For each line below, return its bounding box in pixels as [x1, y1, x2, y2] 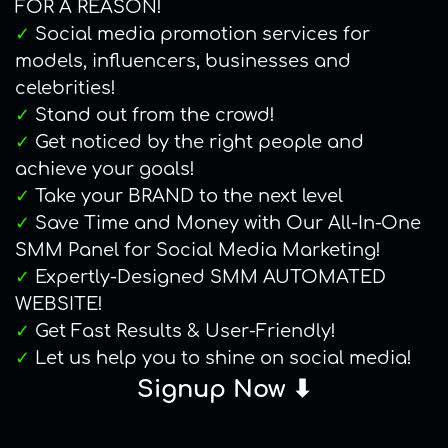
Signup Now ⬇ [136, 376, 312, 403]
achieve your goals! [15, 159, 195, 179]
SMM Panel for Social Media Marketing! [15, 240, 381, 260]
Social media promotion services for [30, 24, 370, 44]
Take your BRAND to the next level [30, 186, 343, 206]
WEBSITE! [15, 294, 103, 314]
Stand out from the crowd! [30, 105, 275, 125]
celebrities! [15, 78, 116, 98]
